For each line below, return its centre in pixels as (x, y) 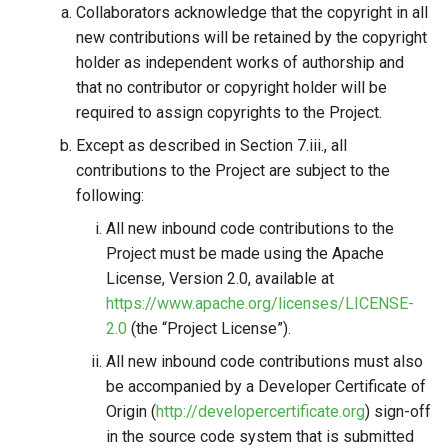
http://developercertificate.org (260, 411)
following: (110, 195)
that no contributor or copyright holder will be (231, 87)
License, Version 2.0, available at (220, 278)
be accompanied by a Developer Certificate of (266, 386)
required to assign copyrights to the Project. (229, 112)
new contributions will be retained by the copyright (251, 37)
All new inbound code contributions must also (264, 361)
